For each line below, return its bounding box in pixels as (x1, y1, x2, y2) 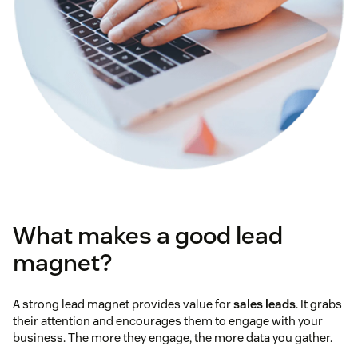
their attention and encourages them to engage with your (13, 313, 323, 329)
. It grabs (296, 296, 342, 312)
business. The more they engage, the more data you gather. (13, 330, 332, 346)
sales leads (233, 296, 296, 312)
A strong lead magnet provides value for (13, 296, 233, 312)
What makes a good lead (13, 220, 283, 252)
